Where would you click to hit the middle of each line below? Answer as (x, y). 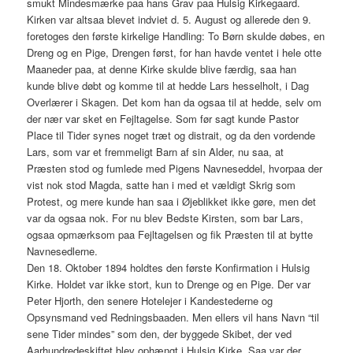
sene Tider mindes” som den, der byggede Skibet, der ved (160, 334)
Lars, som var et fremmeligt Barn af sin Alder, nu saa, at (156, 152)
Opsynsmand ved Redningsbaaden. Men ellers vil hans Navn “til (173, 318)
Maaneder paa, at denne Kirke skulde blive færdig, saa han (162, 69)
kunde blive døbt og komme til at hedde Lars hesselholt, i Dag (168, 86)
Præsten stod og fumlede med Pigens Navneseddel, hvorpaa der (175, 169)
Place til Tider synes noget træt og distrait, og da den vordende (171, 136)
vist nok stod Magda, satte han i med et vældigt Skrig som (162, 185)
